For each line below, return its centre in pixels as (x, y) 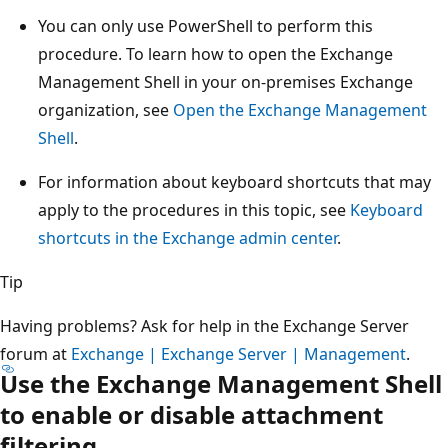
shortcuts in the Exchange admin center (187, 237)
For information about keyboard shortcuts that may (234, 181)
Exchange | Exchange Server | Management (238, 353)
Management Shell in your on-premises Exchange (225, 81)
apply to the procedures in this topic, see (194, 209)
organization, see (105, 109)
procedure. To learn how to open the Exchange (215, 53)
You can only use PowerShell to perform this (205, 25)
